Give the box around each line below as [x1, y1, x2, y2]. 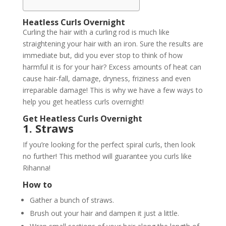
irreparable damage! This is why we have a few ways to [22, 85, 203, 95]
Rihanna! [22, 162, 50, 173]
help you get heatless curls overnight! [22, 96, 144, 106]
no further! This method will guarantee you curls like [22, 151, 192, 161]
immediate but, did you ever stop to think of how [22, 50, 183, 60]
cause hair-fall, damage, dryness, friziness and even [22, 73, 191, 83]
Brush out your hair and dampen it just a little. [29, 208, 179, 218]
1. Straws [22, 120, 74, 136]
